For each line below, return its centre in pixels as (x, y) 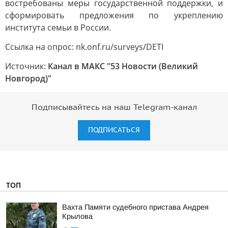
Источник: (26, 66)
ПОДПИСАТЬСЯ (114, 130)
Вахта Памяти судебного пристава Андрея (135, 207)
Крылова (77, 216)
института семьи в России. (58, 27)
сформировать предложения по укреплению (114, 15)
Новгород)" (28, 78)
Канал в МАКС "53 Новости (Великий (123, 66)
